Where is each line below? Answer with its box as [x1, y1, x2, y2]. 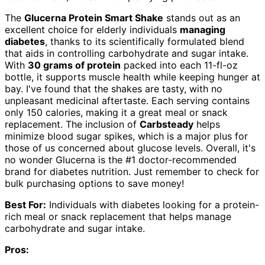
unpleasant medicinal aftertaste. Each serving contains [5, 94, 250, 106]
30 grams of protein [28, 59, 121, 71]
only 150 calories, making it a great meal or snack [5, 106, 228, 118]
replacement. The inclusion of [5, 118, 140, 130]
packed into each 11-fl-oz [121, 59, 238, 71]
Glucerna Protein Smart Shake [24, 11, 163, 24]
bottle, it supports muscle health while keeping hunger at [5, 70, 260, 83]
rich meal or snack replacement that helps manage [5, 210, 231, 222]
